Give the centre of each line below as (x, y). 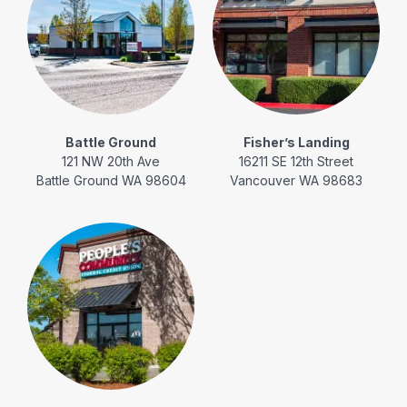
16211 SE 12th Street (296, 161)
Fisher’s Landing (296, 142)
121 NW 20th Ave (111, 161)
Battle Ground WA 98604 (111, 180)
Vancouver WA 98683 (296, 180)
